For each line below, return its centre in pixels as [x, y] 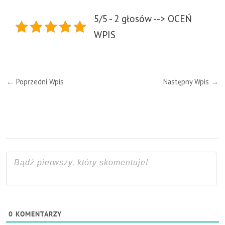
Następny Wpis [187, 82]
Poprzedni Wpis [39, 82]
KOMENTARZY [37, 214]
